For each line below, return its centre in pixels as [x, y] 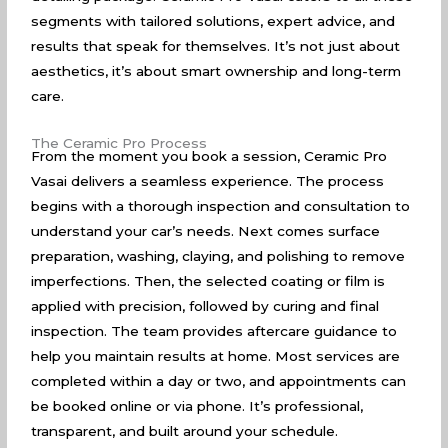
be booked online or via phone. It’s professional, [197, 405]
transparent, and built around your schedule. [185, 430]
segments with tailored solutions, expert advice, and [213, 20]
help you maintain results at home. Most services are [216, 355]
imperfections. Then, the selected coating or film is [208, 280]
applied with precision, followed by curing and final [205, 305]
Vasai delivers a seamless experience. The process [208, 180]
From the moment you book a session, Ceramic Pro [209, 155]
